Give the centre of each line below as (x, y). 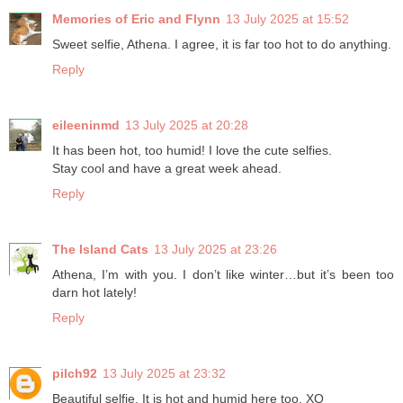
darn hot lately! (94, 293)
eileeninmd (86, 125)
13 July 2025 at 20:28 (187, 125)
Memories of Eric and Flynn (136, 19)
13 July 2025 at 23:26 (215, 250)
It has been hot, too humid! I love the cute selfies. (192, 151)
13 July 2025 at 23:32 (164, 374)
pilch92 (75, 374)
